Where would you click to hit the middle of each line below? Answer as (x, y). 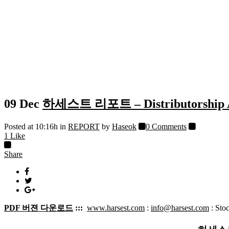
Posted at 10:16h (31, 126)
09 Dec (22, 104)
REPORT (84, 126)
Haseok (124, 126)
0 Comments (166, 126)
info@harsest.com (180, 208)
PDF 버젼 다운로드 (39, 208)
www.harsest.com (116, 208)
